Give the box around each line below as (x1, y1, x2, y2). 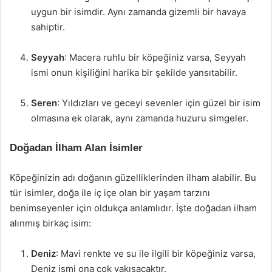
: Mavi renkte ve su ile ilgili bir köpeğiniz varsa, (56, 248, 256, 259)
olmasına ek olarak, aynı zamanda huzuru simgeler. (31, 112, 248, 124)
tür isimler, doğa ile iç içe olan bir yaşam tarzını (10, 187, 210, 199)
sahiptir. (31, 21, 65, 33)
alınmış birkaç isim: (10, 217, 91, 229)
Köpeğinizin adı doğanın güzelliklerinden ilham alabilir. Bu (10, 172, 256, 183)
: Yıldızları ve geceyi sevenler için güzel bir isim (57, 97, 260, 109)
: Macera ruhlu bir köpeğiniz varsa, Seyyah (64, 52, 246, 63)
